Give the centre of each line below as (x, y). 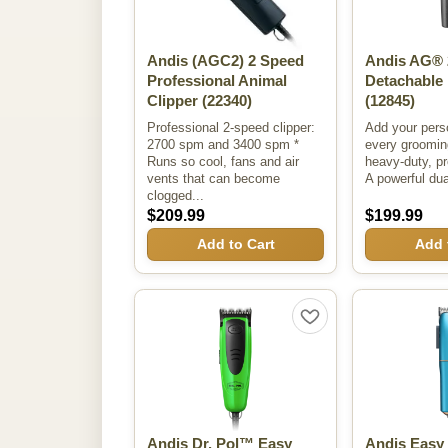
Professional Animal (217, 81)
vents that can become (213, 178)
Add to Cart (235, 244)
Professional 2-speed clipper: (231, 127)
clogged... (175, 195)
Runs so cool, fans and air (223, 161)
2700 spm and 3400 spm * (223, 144)
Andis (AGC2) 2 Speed (225, 61)
